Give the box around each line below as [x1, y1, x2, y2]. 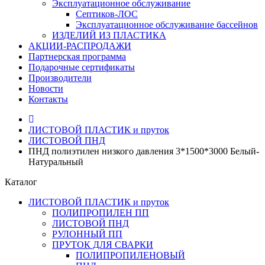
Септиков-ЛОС [76, 9, 138, 19]
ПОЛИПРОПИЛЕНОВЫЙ [76, 250, 185, 260]
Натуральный [28, 157, 83, 167]
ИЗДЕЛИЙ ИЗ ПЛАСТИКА [52, 30, 166, 40]
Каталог [5, 177, 37, 187]
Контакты [28, 94, 68, 104]
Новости [28, 83, 63, 93]
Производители [28, 73, 92, 83]
